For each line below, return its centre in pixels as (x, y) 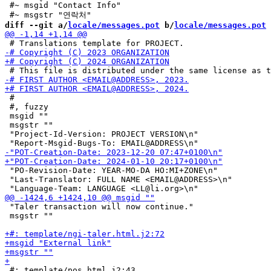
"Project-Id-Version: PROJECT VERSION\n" (102, 134)
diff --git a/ (36, 25)
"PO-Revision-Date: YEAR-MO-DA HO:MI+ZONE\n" (111, 170)
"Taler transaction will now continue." (99, 207)
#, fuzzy (27, 107)
